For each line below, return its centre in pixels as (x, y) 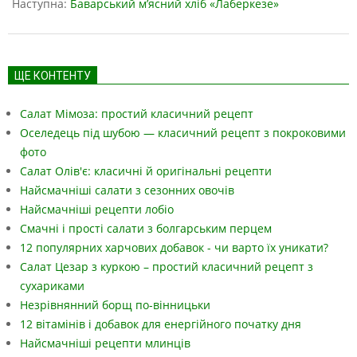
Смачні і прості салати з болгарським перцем (146, 229)
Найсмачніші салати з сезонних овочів (127, 190)
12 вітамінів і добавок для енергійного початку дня (161, 324)
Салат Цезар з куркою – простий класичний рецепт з (167, 267)
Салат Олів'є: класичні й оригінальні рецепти (146, 171)
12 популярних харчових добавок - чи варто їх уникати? (174, 248)
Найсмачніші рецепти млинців (105, 343)
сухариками (52, 286)
